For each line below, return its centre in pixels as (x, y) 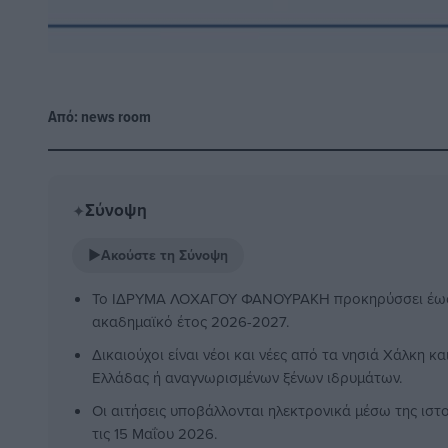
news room (116, 117)
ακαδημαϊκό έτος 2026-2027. (190, 322)
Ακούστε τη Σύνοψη (164, 255)
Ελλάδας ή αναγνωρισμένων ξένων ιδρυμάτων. (247, 378)
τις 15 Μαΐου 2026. (154, 434)
